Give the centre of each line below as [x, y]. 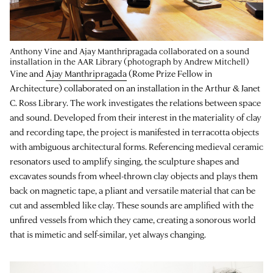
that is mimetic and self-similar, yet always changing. [108, 234]
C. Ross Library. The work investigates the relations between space [135, 102]
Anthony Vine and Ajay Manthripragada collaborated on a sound [129, 51]
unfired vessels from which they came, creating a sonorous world [133, 219]
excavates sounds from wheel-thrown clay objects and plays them [134, 175]
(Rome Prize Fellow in [169, 73]
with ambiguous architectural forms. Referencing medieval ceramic [136, 146]
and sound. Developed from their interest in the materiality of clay [136, 117]
